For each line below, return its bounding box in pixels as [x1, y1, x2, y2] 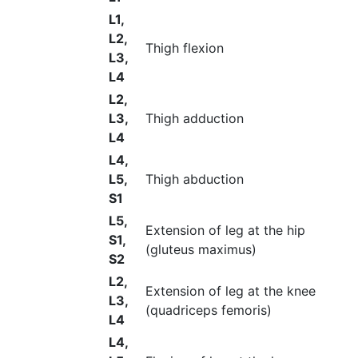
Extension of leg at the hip [145, 221, 305, 238]
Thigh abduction [145, 170, 244, 187]
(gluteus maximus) [145, 241, 257, 257]
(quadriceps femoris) [145, 301, 272, 318]
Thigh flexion [145, 39, 224, 56]
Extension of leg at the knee [145, 282, 316, 299]
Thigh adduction [145, 109, 244, 126]
